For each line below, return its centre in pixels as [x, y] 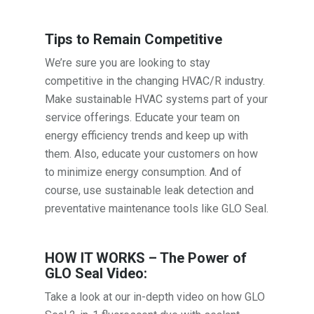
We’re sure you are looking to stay [128, 62]
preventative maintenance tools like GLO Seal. [157, 208]
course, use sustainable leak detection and [150, 190]
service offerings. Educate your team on [143, 117]
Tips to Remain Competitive [134, 39]
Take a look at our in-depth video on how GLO [155, 296]
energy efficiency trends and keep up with [147, 135]
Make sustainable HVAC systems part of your [157, 99]
